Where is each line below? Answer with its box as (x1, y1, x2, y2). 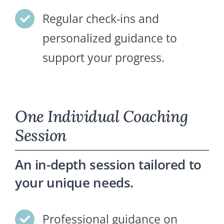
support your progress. (42, 49, 165, 66)
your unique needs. (15, 173, 133, 192)
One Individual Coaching (15, 106, 188, 127)
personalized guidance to (42, 30, 177, 46)
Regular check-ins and (42, 10, 159, 27)
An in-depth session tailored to (15, 155, 201, 174)
